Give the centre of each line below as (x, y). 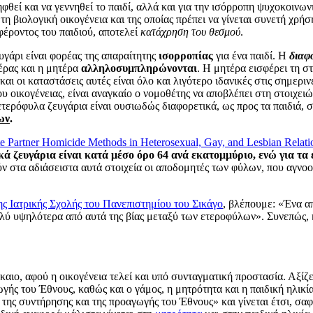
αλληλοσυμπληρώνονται (139, 68)
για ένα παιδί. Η (251, 55)
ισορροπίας (186, 55)
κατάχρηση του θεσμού (190, 31)
